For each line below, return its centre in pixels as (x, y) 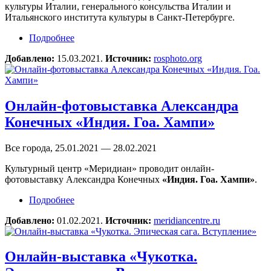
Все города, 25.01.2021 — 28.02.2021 (81, 148)
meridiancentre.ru (187, 220)
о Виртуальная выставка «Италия (144, 38)
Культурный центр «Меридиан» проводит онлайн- (109, 168)
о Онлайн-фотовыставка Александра (151, 200)
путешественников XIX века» (136, 59)
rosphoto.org (178, 58)
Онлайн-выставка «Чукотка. (101, 257)
